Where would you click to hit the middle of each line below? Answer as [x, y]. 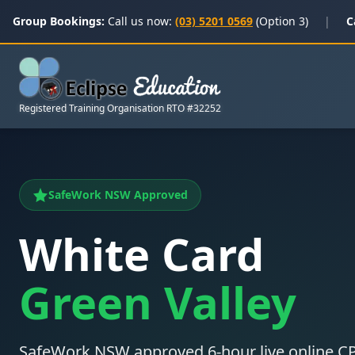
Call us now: [140, 21]
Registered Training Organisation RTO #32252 [120, 108]
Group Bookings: [59, 21]
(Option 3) [282, 21]
